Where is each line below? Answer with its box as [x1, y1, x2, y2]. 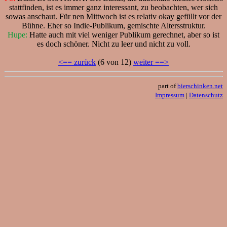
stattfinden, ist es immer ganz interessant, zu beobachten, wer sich [9, 3, 218, 12]
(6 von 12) [96, 57, 133, 66]
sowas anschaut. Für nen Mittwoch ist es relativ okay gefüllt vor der [6, 12, 221, 21]
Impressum [155, 91, 184, 99]
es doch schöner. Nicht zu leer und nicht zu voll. [36, 39, 191, 48]
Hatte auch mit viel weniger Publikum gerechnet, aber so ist [27, 30, 219, 39]
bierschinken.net [177, 82, 223, 90]
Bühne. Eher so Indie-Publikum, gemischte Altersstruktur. [21, 21, 206, 30]
